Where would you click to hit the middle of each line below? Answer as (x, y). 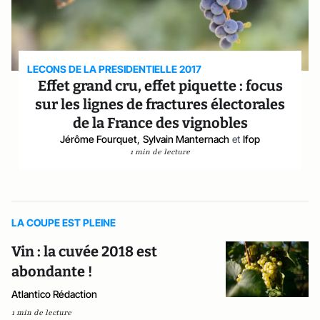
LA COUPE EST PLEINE (64, 222)
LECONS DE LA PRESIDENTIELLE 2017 (115, 69)
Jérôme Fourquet (99, 139)
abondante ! (52, 271)
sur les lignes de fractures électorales (160, 104)
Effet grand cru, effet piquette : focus (160, 86)
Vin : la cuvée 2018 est (84, 251)
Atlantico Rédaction (54, 294)
